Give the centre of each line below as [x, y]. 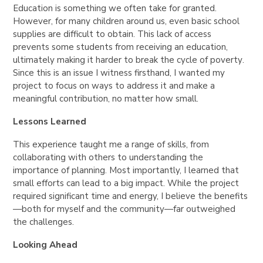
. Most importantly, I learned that [172, 170]
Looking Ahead [45, 245]
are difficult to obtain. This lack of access [129, 34]
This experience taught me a [73, 144]
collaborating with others [64, 157]
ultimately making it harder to [75, 60]
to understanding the [159, 157]
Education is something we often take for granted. [115, 8]
